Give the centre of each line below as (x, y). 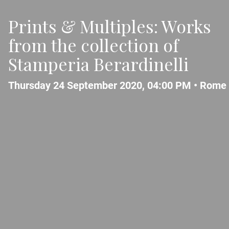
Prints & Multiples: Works (110, 26)
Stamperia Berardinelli (98, 64)
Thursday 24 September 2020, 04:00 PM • (104, 85)
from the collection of (93, 45)
